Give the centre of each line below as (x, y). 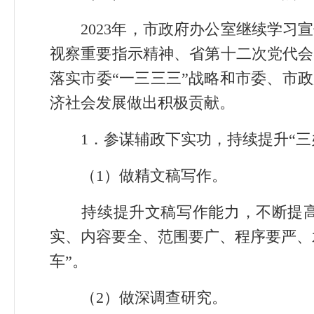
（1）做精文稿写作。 (138, 176)
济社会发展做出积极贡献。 (142, 103)
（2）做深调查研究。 (138, 298)
